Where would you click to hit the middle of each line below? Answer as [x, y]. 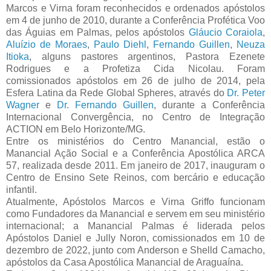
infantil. [21, 190]
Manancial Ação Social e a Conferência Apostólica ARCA [135, 154]
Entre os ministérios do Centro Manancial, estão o [135, 142]
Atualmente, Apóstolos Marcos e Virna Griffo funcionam [135, 202]
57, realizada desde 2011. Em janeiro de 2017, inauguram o [135, 166]
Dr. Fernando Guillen [105, 105]
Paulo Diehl [120, 45]
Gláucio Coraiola [226, 33]
